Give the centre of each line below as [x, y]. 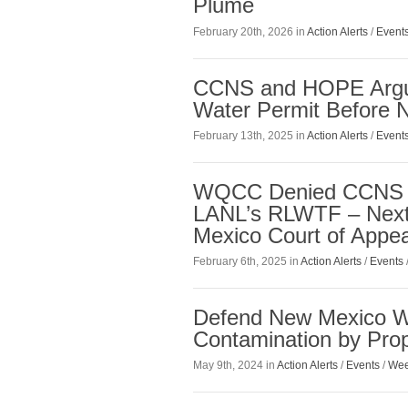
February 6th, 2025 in [247, 261]
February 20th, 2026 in [250, 31]
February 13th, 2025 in [250, 135]
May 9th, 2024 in [235, 366]
